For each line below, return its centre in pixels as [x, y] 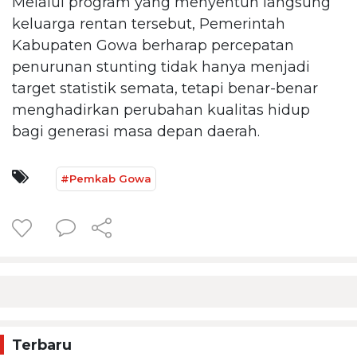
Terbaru [42, 345]
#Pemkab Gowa [106, 178]
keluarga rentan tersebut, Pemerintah [149, 24]
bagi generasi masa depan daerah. [136, 131]
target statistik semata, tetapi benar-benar [165, 88]
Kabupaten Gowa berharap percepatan [153, 45]
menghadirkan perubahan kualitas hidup [161, 110]
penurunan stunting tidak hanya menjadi [161, 67]
